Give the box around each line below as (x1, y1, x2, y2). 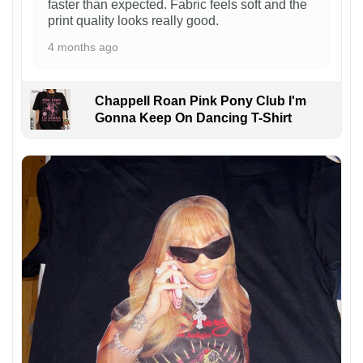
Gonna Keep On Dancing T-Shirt (94, 111, 292, 126)
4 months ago (48, 41, 118, 54)
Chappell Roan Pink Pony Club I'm (94, 94, 306, 109)
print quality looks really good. (48, 14, 219, 28)
